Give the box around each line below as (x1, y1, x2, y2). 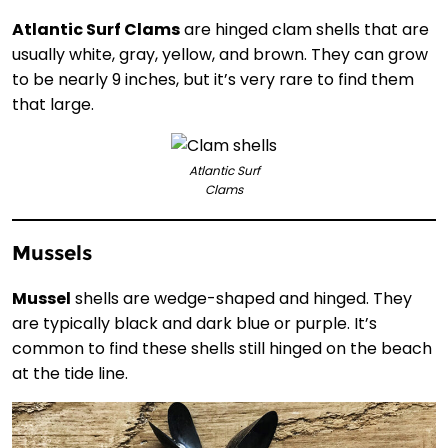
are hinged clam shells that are (180, 17, 429, 41)
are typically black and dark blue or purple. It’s (12, 311, 377, 335)
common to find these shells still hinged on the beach (12, 336, 432, 360)
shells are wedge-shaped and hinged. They (71, 286, 412, 310)
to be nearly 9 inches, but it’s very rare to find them (12, 67, 414, 91)
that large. (12, 92, 94, 116)
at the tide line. (12, 361, 128, 385)
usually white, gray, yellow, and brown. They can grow (12, 42, 428, 66)
